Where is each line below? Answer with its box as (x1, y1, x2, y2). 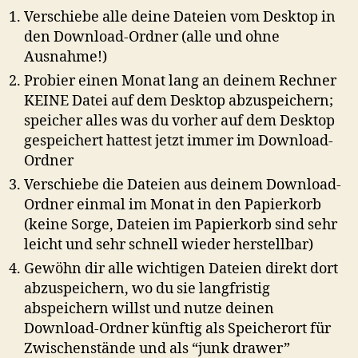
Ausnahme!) (24, 48, 110, 67)
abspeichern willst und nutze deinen (24, 300, 274, 319)
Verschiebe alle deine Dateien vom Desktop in (24, 8, 336, 27)
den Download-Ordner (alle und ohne (24, 28, 280, 47)
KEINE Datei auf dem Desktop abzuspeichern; (24, 92, 333, 111)
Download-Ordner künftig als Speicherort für (24, 320, 331, 339)
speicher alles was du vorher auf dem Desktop (24, 112, 335, 131)
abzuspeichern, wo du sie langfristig (24, 280, 270, 299)
